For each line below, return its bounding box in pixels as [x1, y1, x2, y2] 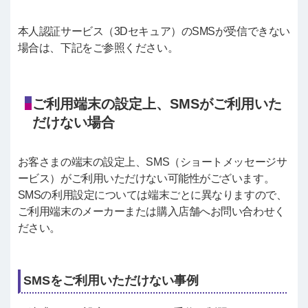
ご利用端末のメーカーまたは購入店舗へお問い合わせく [17, 205, 285, 217]
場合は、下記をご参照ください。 [17, 41, 179, 54]
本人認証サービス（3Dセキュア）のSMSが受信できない [17, 25, 290, 37]
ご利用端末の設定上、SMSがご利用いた [32, 96, 282, 111]
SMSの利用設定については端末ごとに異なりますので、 [17, 188, 287, 201]
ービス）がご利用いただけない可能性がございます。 [17, 172, 275, 184]
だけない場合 [32, 114, 115, 130]
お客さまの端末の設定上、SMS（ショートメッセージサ [17, 155, 287, 168]
